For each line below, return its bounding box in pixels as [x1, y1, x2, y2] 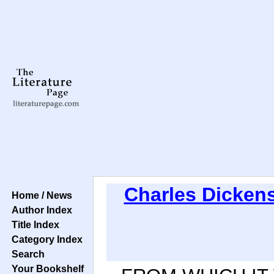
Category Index [7, 234, 83, 245]
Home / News [7, 190, 72, 201]
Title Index [7, 219, 59, 230]
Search [7, 248, 45, 259]
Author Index [7, 204, 72, 215]
